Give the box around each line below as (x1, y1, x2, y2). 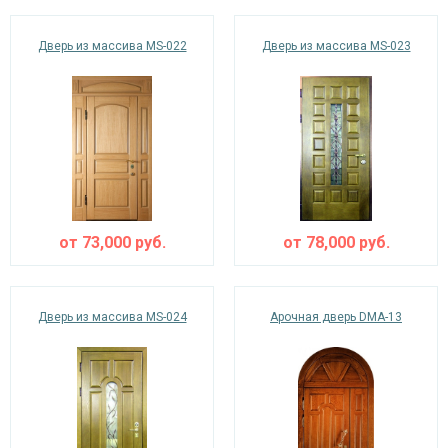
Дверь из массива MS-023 (261, 39, 411, 53)
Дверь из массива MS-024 (37, 310, 187, 324)
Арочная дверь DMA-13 (270, 310, 402, 324)
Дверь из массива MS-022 (37, 39, 187, 53)
